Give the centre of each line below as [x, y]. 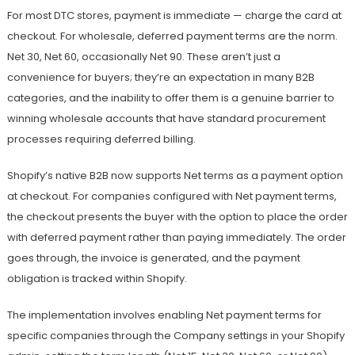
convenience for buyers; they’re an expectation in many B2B [160, 78]
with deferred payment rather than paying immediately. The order [176, 238]
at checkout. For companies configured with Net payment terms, [172, 197]
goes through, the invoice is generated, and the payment [153, 258]
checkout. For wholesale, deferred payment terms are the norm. [172, 36]
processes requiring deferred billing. [101, 139]
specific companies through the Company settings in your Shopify [176, 336]
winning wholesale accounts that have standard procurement [166, 119]
